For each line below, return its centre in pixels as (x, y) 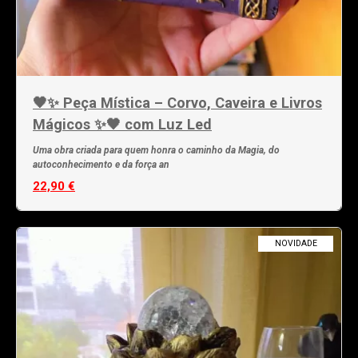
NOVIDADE (296, 243)
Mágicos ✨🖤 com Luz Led (122, 124)
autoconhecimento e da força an (101, 164)
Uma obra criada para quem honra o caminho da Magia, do (156, 150)
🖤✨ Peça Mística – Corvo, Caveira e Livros (177, 102)
